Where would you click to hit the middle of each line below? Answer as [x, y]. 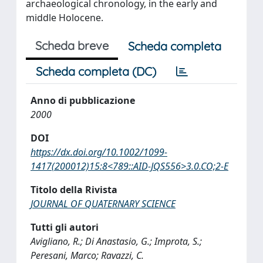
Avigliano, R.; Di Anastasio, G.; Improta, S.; [116, 241]
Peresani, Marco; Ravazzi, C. [87, 255]
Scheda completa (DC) [96, 71]
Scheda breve [72, 45]
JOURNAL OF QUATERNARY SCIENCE [103, 204]
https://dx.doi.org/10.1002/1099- [99, 152]
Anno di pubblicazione [83, 100]
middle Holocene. [65, 18]
